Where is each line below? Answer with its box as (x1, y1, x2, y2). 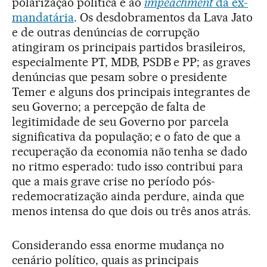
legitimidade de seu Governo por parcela (12, 114, 229, 129)
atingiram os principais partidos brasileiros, (12, 39, 246, 54)
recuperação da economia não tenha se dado (12, 144, 248, 159)
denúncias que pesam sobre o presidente (12, 69, 228, 84)
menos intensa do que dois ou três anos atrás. (12, 203, 252, 218)
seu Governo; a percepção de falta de (12, 99, 206, 114)
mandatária (12, 10, 74, 24)
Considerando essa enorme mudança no (12, 237, 225, 252)
